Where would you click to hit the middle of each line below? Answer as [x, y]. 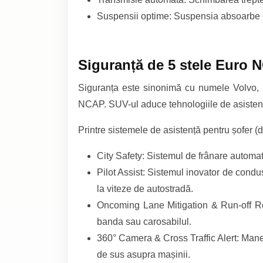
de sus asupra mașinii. [144, 254]
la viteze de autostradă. [145, 188]
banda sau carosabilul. [144, 221]
